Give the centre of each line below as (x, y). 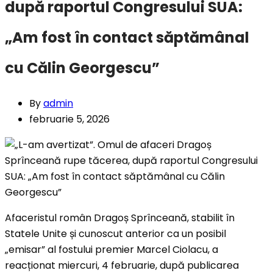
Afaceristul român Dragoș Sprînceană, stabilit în (120, 218)
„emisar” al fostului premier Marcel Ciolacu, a (112, 250)
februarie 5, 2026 (69, 119)
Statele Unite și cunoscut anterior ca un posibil (115, 234)
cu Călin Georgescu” (82, 68)
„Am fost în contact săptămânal (127, 38)
